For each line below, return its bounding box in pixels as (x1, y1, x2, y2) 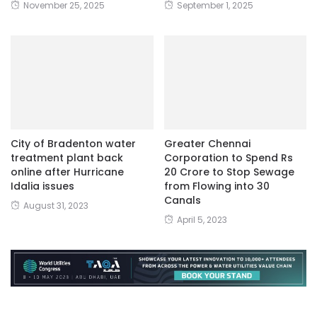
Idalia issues (11, 178, 74, 193)
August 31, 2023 (23, 199, 88, 212)
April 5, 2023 (176, 213, 227, 226)
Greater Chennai (163, 136, 250, 151)
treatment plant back (11, 150, 123, 165)
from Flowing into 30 (163, 178, 270, 193)
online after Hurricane (11, 164, 124, 179)
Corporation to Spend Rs (163, 150, 293, 165)
